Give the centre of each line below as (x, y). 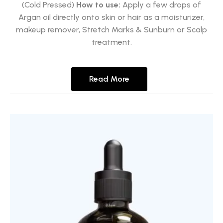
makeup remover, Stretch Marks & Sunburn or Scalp (111, 30)
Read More (109, 79)
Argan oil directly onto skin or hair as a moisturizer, (111, 17)
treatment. (111, 42)
